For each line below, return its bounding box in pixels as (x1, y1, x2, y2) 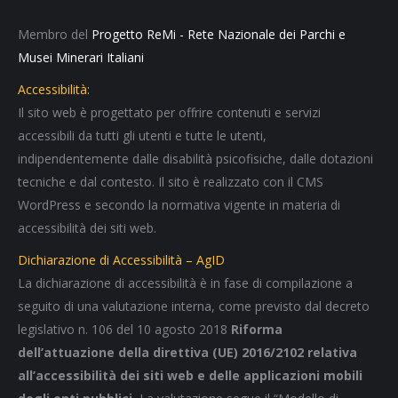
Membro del (18, 26, 92, 44)
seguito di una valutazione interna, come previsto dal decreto (18, 298, 370, 315)
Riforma (231, 321, 283, 338)
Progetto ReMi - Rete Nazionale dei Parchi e (92, 26, 346, 44)
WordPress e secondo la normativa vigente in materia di (18, 196, 340, 214)
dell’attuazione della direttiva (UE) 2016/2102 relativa (18, 344, 357, 362)
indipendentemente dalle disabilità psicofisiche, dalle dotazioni (18, 150, 373, 168)
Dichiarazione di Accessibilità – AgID (18, 251, 225, 269)
